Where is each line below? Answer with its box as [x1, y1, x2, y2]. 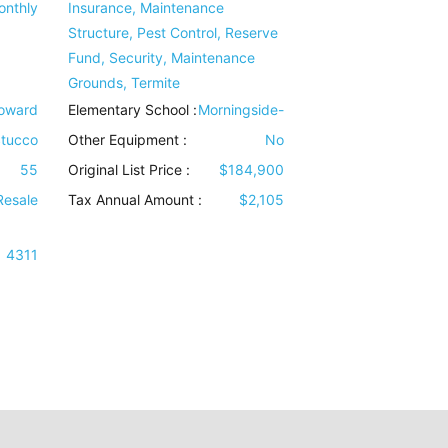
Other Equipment [68, 131, 180, 149]
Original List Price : [68, 161, 191, 179]
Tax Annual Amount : [68, 191, 203, 209]
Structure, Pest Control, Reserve [68, 24, 279, 42]
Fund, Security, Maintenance [68, 49, 256, 67]
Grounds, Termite [68, 74, 181, 92]
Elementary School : [68, 101, 198, 119]
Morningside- [197, 101, 284, 119]
